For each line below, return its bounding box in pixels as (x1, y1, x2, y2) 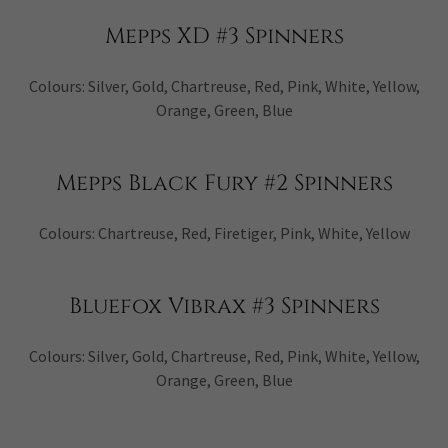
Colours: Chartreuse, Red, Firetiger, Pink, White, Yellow (38, 223, 410, 243)
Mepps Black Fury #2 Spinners (55, 169, 393, 198)
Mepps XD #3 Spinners (104, 22, 344, 51)
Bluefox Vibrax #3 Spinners (68, 292, 380, 321)
